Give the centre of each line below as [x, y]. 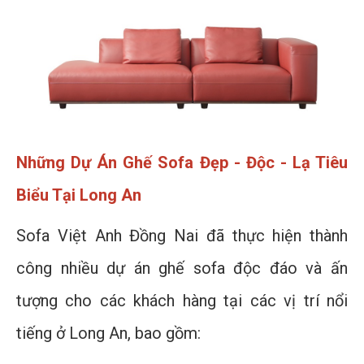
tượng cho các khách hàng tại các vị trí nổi [182, 301]
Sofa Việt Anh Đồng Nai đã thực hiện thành [182, 236]
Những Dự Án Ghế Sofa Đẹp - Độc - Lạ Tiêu [182, 163]
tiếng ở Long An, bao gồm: [108, 334]
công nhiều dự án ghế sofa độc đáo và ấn [182, 269]
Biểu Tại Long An [79, 195]
